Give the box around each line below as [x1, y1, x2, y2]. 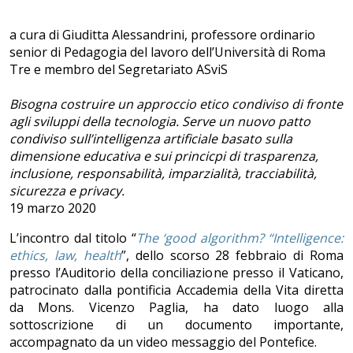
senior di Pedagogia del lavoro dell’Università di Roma [9, 43, 325, 61]
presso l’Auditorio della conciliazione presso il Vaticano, [9, 264, 344, 282]
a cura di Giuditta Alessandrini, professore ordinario [9, 26, 315, 44]
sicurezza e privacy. [9, 182, 124, 200]
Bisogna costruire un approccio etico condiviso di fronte [9, 95, 343, 113]
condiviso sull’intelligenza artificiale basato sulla [9, 130, 292, 148]
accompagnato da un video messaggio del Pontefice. [9, 333, 317, 351]
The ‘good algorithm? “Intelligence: [136, 229, 344, 247]
